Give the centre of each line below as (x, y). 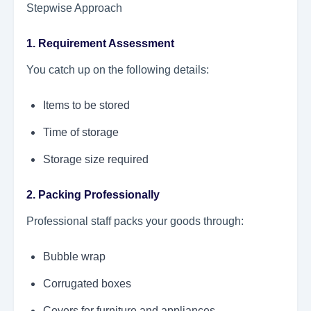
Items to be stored (86, 106)
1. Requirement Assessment (100, 44)
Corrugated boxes (87, 284)
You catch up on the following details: (118, 70)
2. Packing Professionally (93, 195)
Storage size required (96, 160)
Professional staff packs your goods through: (135, 221)
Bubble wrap (74, 257)
